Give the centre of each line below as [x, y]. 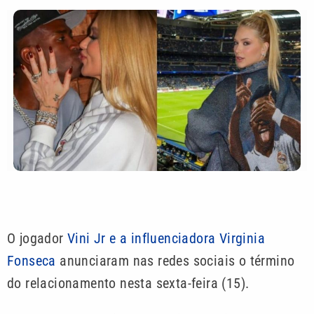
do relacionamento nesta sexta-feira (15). [128, 284]
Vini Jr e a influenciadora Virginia [164, 239]
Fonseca [32, 261]
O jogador [35, 239]
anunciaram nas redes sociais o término [175, 261]
